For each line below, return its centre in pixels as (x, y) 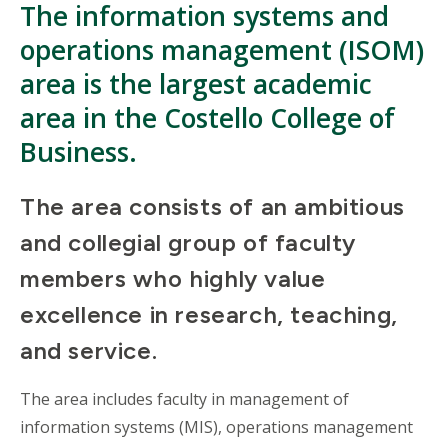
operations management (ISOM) (222, 50)
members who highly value (173, 279)
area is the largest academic (196, 84)
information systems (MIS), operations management (216, 427)
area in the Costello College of (207, 118)
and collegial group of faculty (188, 243)
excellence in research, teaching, (209, 315)
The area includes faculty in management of (184, 399)
